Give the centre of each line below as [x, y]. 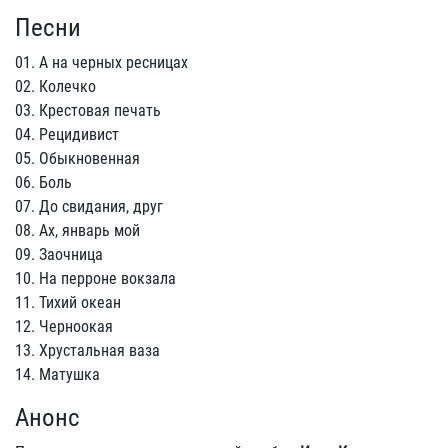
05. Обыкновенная [77, 158]
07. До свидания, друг [89, 206]
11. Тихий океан [68, 302]
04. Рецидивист [67, 134]
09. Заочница [59, 254]
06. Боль [43, 182]
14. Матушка [57, 374]
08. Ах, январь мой [77, 230]
